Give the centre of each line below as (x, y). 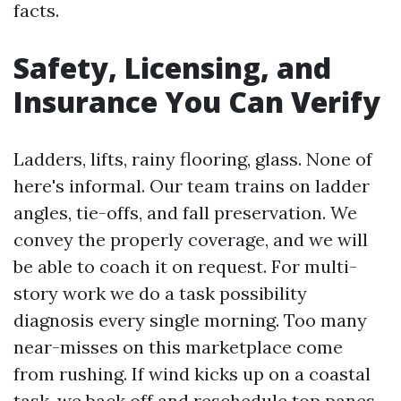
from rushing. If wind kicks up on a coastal (192, 374)
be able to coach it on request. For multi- (185, 266)
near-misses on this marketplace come (178, 347)
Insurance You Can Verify (197, 102)
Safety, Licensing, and (172, 68)
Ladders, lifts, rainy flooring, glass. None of (193, 159)
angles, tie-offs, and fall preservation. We (185, 213)
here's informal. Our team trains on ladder (192, 186)
